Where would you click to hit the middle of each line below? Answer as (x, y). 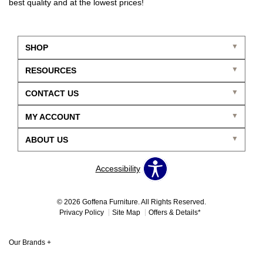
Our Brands (28, 242)
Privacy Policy (81, 212)
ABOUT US (46, 139)
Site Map (126, 212)
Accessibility (118, 169)
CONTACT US (52, 94)
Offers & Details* (174, 212)
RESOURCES (50, 71)
